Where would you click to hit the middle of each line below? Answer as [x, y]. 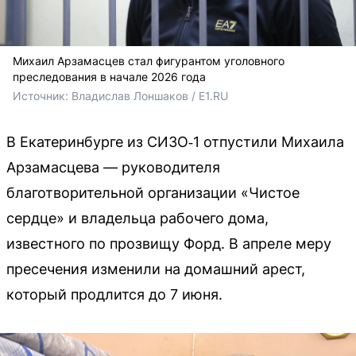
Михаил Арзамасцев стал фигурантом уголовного [149, 60]
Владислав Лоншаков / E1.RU [150, 95]
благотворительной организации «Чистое [153, 192]
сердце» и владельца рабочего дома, [137, 218]
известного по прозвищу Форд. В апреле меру [169, 243]
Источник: [42, 95]
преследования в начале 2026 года [109, 76]
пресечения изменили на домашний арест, [156, 269]
